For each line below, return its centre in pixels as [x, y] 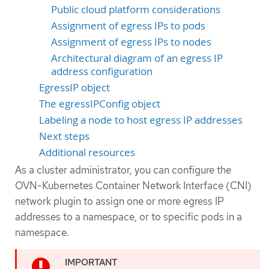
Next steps [64, 136]
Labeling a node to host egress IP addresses [141, 120]
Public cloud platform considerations [136, 9]
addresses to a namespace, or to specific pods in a [128, 216]
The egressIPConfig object [100, 104]
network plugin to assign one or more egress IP [119, 201]
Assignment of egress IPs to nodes [131, 42]
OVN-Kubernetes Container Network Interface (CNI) [133, 185]
